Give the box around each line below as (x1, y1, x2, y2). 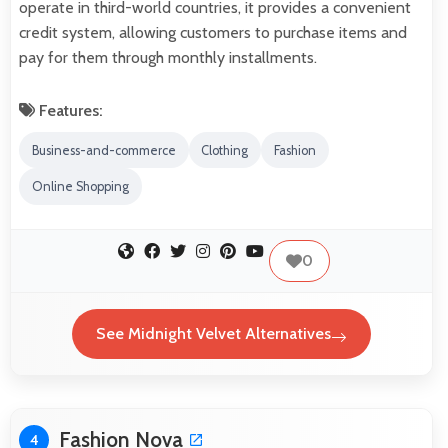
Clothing (201, 142, 249, 158)
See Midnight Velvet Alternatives (96, 324, 331, 344)
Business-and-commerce (31, 142, 176, 158)
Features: (35, 100, 103, 120)
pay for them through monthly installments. (19, 47, 317, 67)
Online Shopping (31, 179, 129, 195)
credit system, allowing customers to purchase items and (19, 22, 407, 42)
